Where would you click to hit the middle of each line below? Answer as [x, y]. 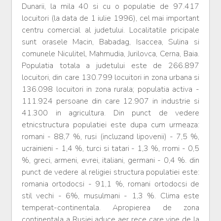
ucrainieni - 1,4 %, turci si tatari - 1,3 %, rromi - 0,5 [110, 149]
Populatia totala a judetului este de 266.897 [110, 66]
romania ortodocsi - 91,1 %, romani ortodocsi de [110, 184]
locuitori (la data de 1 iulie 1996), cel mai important [110, 18]
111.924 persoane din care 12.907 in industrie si [110, 101]
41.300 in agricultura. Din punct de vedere [110, 113]
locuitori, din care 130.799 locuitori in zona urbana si [110, 78]
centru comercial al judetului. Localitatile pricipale [110, 30]
